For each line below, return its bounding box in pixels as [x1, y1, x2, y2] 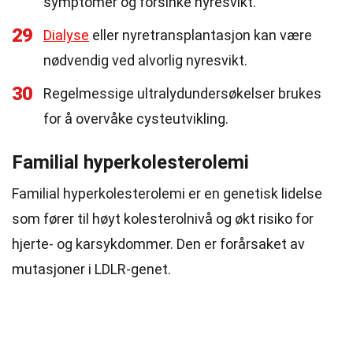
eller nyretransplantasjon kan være [89, 27, 312, 43]
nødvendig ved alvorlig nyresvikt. [43, 52, 247, 69]
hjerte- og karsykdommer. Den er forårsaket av [12, 236, 305, 252]
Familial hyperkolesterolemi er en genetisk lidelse [12, 185, 322, 202]
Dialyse [43, 27, 89, 43]
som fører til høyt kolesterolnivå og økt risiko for [12, 210, 314, 227]
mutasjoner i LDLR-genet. [12, 261, 171, 277]
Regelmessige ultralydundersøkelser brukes [43, 85, 321, 102]
